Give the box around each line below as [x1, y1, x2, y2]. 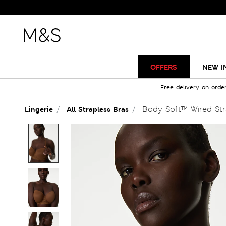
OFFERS [150, 62, 177, 72]
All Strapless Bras [67, 104, 129, 114]
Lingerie [25, 104, 53, 114]
